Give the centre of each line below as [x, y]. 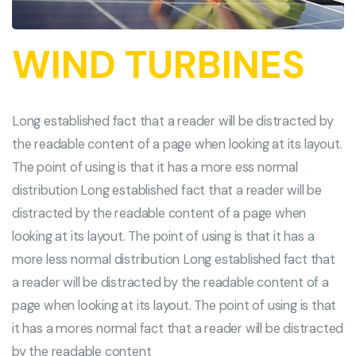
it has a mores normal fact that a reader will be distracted [178, 328]
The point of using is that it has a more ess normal [155, 167]
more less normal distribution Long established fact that [174, 259]
